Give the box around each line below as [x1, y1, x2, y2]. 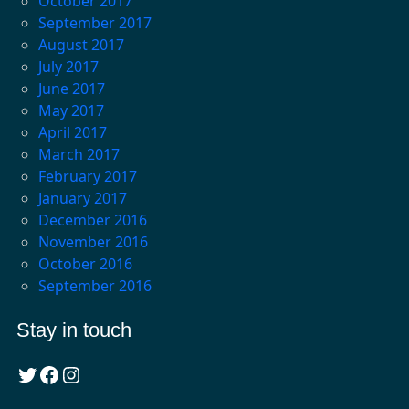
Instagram [58, 358, 79, 389]
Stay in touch [16, 319, 131, 342]
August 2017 [37, 35, 124, 56]
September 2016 [37, 276, 152, 297]
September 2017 [37, 13, 152, 34]
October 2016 [37, 254, 132, 275]
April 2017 [37, 122, 107, 143]
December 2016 [37, 210, 147, 231]
